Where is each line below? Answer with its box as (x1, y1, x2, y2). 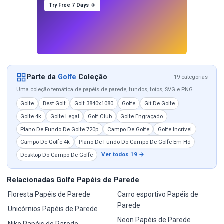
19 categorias (173, 74, 208, 81)
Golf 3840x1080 (74, 100, 113, 107)
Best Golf (42, 100, 66, 107)
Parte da (26, 72, 58, 82)
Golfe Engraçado (120, 112, 163, 120)
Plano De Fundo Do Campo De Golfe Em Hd (78, 138, 191, 146)
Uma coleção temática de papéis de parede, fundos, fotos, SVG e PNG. (16, 86, 194, 93)
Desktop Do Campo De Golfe (20, 151, 93, 158)
